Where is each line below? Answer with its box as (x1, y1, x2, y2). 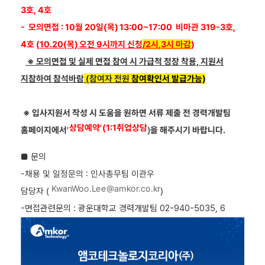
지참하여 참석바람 (20, 73, 84, 84)
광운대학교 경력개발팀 (78, 203, 160, 214)
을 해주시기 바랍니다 (150, 125, 223, 135)
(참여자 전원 (83, 73, 131, 84)
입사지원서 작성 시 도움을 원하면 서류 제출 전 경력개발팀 (32, 108, 231, 118)
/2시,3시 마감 (142, 39, 191, 50)
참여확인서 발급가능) (131, 73, 205, 84)
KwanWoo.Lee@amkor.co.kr (51, 183, 160, 194)
